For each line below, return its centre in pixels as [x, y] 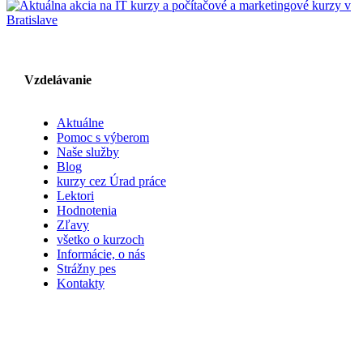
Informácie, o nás [101, 254]
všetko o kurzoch [100, 240]
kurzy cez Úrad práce [111, 181]
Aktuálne [80, 123]
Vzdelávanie [58, 80]
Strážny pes [86, 269]
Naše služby [88, 152]
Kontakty [81, 284]
